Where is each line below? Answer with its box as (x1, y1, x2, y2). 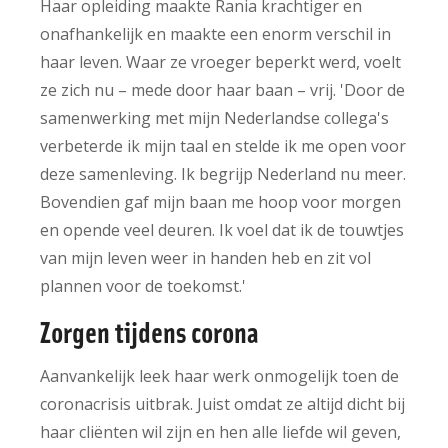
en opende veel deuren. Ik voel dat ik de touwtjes (40, 218, 404, 241)
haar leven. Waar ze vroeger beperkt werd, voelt (40, 50, 401, 73)
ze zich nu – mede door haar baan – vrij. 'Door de (40, 78, 405, 101)
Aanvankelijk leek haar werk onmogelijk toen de (40, 364, 399, 387)
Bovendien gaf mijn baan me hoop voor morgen (40, 190, 401, 213)
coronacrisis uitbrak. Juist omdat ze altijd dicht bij (40, 392, 405, 415)
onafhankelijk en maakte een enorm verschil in (40, 22, 391, 45)
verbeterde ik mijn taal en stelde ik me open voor (40, 134, 406, 157)
